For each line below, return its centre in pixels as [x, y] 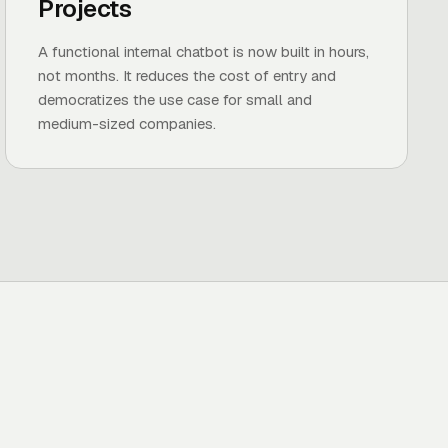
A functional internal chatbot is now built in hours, [204, 51]
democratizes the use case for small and [175, 99]
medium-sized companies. [127, 123]
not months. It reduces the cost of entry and [187, 75]
